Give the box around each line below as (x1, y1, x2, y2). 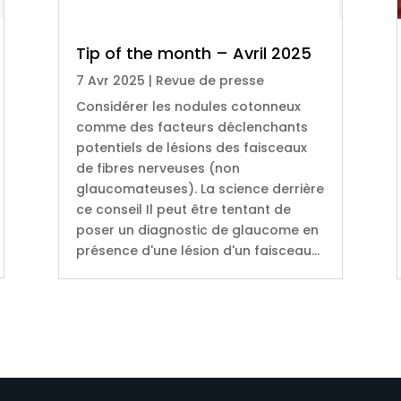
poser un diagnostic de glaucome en (75, 220, 319, 239)
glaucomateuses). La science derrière (75, 179, 324, 198)
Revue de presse (155, 71, 264, 90)
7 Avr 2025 (75, 71, 145, 90)
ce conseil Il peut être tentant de (75, 200, 291, 218)
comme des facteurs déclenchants (75, 117, 308, 136)
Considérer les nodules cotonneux (75, 97, 301, 115)
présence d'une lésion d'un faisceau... (75, 241, 320, 260)
